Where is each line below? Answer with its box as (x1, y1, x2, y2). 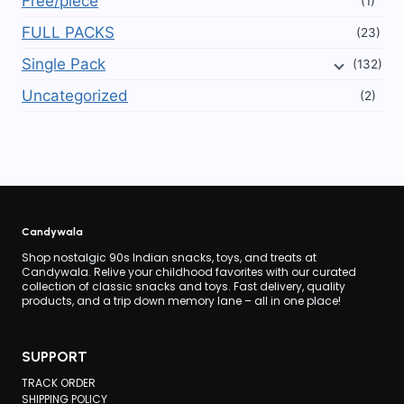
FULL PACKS (22, 23, 115, 42)
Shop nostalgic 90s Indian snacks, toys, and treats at (22, 249, 317, 265)
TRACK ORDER (22, 375, 96, 391)
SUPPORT (22, 347, 87, 365)
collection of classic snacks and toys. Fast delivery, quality (22, 278, 345, 294)
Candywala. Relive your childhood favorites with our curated (22, 263, 356, 280)
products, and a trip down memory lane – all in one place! (22, 292, 341, 308)
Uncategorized (22, 87, 128, 106)
